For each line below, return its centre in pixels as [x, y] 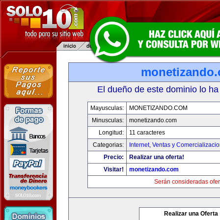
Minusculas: [108, 120]
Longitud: [111, 133]
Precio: [114, 157]
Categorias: [108, 145]
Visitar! [114, 169]
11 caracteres [147, 133]
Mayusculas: [107, 108]
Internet [139, 145]
